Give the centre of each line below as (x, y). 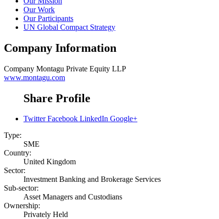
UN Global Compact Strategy (69, 27)
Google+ (124, 119)
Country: (18, 153)
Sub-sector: (21, 188)
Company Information (60, 48)
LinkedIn (94, 119)
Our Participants (48, 18)
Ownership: (22, 206)
